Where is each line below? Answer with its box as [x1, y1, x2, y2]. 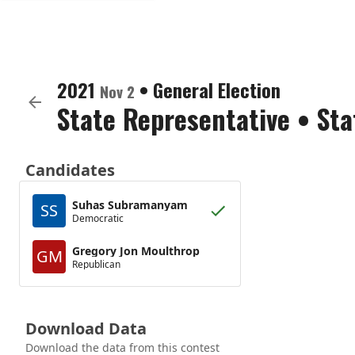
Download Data [25, 318, 147, 339]
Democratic [72, 211, 124, 225]
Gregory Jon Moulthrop [72, 242, 200, 258]
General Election [153, 75, 281, 104]
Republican [72, 257, 120, 271]
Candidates [25, 159, 115, 181]
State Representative [57, 98, 290, 139]
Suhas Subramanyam [72, 197, 188, 212]
